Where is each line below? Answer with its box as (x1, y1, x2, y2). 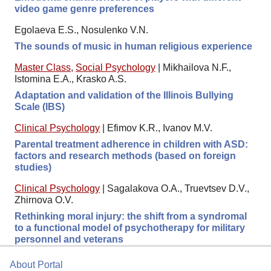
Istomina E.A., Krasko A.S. (15, 74, 126, 85)
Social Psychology (76, 62, 155, 73)
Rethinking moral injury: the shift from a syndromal (15, 211, 247, 222)
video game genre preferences (15, 4, 154, 15)
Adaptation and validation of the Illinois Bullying (15, 90, 233, 101)
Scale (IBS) (15, 102, 65, 113)
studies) (15, 162, 51, 173)
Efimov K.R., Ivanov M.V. (107, 123, 212, 134)
